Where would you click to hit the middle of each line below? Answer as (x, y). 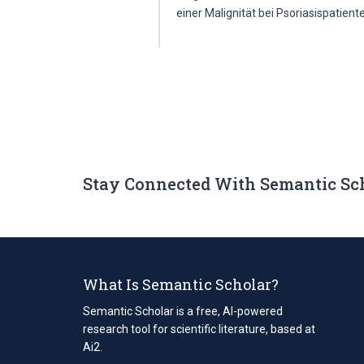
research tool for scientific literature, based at (199, 329)
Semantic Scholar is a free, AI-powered (183, 311)
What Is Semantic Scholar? (181, 284)
